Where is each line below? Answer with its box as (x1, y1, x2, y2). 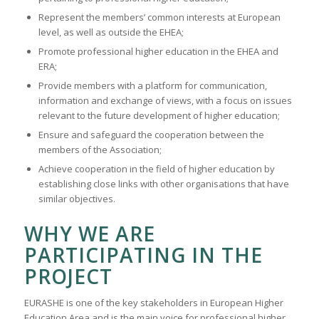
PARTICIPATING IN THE (23, 241, 263, 269)
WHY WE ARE (23, 220, 155, 248)
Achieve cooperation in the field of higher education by (38, 162, 275, 176)
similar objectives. (38, 192, 115, 206)
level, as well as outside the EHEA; (38, 26, 184, 39)
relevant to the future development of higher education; (38, 109, 280, 122)
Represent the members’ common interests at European (38, 11, 281, 24)
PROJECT (23, 263, 113, 291)
